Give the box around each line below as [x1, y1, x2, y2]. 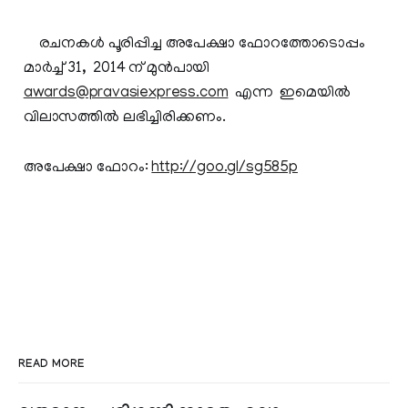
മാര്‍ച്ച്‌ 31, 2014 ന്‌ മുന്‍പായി [23, 60, 210, 77]
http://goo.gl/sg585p [151, 159, 298, 177]
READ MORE [18, 358, 85, 372]
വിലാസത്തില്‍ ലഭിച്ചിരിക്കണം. [23, 109, 226, 127]
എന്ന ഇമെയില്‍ [228, 85, 351, 102]
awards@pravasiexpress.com [23, 85, 229, 102]
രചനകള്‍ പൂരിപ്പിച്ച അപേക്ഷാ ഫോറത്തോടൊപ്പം [23, 36, 366, 53]
